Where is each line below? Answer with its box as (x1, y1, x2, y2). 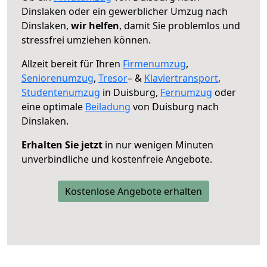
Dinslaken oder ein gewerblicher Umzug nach (21, 4, 228, 18)
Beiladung (85, 100, 131, 113)
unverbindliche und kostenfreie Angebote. (21, 152, 212, 166)
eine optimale (21, 100, 85, 113)
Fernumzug (160, 85, 212, 99)
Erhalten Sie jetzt (21, 138, 103, 151)
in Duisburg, (100, 85, 160, 99)
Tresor (98, 71, 128, 85)
